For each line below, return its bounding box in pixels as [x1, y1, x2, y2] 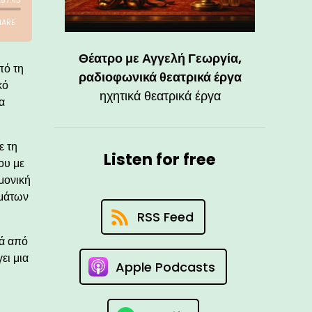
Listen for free [104, 148, 217, 171]
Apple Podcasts [115, 258, 215, 276]
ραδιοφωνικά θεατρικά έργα [78, 68, 242, 86]
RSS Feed [136, 208, 194, 226]
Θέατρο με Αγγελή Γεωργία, [78, 49, 242, 68]
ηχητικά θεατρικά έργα [99, 87, 221, 105]
